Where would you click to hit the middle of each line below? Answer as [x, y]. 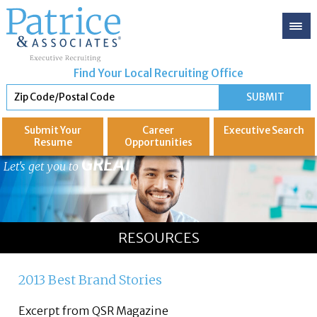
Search [288, 131]
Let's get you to [42, 167]
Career [158, 131]
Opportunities [158, 143]
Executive [247, 131]
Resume [53, 143]
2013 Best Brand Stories [91, 281]
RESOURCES [158, 238]
